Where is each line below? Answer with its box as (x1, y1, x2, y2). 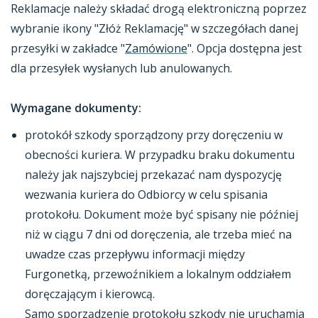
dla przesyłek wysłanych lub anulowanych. (11, 60, 235, 76)
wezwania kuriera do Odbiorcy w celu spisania (25, 187, 268, 202)
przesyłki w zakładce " (11, 40, 125, 56)
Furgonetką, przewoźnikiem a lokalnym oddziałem (25, 266, 291, 282)
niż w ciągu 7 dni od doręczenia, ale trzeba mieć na (25, 226, 292, 242)
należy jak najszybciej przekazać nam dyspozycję (25, 167, 282, 182)
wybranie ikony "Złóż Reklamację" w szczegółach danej (11, 21, 298, 36)
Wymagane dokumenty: (11, 100, 141, 116)
